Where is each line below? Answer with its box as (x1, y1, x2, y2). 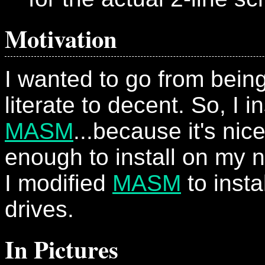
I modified (5, 170, 112, 196)
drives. (5, 196, 74, 222)
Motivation (5, 21, 117, 56)
